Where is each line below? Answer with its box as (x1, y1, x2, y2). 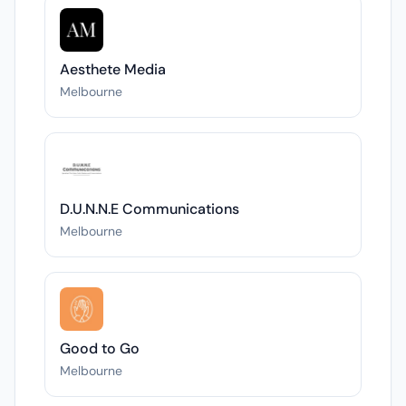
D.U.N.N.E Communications (60, 199, 239, 218)
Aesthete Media (60, 60, 166, 79)
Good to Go (60, 339, 140, 358)
